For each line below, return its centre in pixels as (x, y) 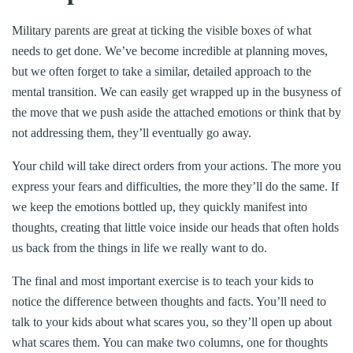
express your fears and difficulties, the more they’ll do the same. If (175, 187)
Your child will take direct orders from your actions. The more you (176, 166)
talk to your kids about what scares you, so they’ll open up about (172, 322)
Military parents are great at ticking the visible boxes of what (162, 31)
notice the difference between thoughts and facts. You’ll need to (169, 302)
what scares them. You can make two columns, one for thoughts (170, 343)
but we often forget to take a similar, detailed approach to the (162, 72)
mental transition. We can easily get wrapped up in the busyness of (176, 92)
